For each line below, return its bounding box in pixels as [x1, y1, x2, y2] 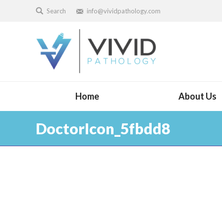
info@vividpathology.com [87, 6, 161, 15]
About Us [178, 91, 217, 102]
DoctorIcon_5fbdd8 [36, 119, 170, 137]
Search [47, 6, 66, 15]
